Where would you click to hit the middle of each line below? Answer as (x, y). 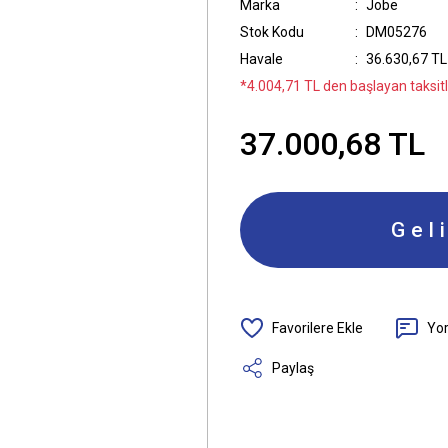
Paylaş (293, 367)
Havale (261, 59)
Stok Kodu (272, 32)
